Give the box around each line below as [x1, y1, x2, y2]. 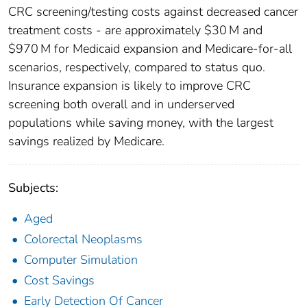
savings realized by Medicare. [8, 133, 164, 150]
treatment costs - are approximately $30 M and [8, 22, 262, 39]
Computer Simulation [24, 251, 138, 269]
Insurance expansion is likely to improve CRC [8, 77, 251, 95]
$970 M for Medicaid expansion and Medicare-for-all [8, 40, 292, 58]
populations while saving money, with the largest [8, 114, 273, 132]
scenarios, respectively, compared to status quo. [8, 59, 265, 76]
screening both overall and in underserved [8, 96, 234, 113]
